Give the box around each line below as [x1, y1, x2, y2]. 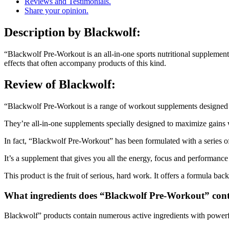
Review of [4, 78, 59, 91]
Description [4, 25, 65, 39]
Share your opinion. [25, 6, 88, 15]
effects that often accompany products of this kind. [4, 58, 166, 67]
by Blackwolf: [65, 25, 141, 39]
